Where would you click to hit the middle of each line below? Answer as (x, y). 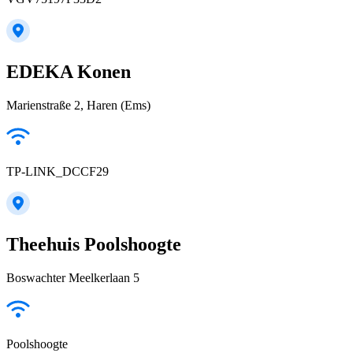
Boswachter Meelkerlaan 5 (73, 278)
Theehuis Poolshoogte (94, 245)
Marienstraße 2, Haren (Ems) (78, 106)
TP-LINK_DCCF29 (58, 172)
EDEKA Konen (69, 72)
